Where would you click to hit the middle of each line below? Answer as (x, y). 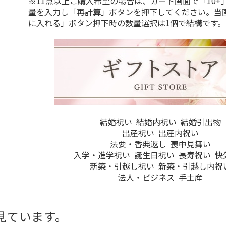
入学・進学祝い (102, 155)
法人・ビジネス (146, 177)
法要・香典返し (138, 144)
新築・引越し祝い (122, 166)
